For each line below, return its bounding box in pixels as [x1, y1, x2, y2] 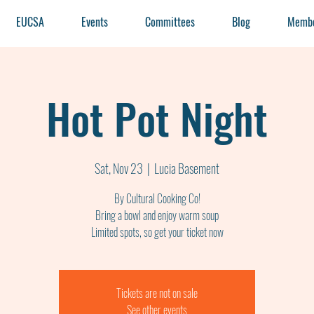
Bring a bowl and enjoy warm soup [95, 207, 219, 224]
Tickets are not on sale [116, 285, 198, 301]
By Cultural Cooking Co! [114, 190, 200, 207]
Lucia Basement [154, 159, 219, 177]
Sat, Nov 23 [95, 159, 143, 177]
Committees [145, 13, 196, 30]
